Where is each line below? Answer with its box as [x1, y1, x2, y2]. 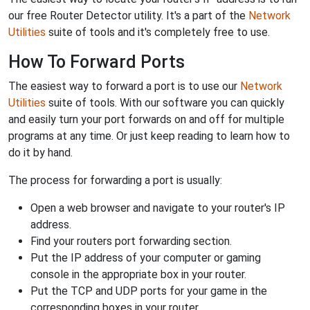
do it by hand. [8, 146, 73, 160]
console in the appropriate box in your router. [30, 268, 246, 282]
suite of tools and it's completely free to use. [46, 26, 270, 39]
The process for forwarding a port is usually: [8, 174, 222, 188]
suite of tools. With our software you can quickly [46, 96, 284, 110]
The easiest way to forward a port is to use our [8, 80, 240, 93]
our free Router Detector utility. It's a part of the [8, 9, 248, 23]
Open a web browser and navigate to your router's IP [30, 201, 285, 215]
